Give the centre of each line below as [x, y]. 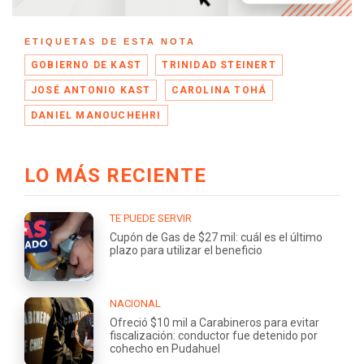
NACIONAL [135, 304]
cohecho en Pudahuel [165, 349]
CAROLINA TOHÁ [219, 91]
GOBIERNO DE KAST [87, 65]
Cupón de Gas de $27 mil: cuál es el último [216, 238]
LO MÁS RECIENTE [115, 176]
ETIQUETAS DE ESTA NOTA [110, 42]
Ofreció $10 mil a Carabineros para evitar [214, 323]
